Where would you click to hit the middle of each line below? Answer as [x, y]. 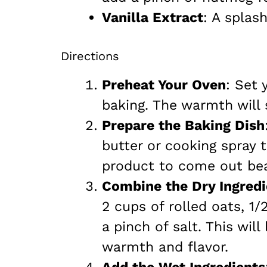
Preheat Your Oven [164, 85]
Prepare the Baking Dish [183, 125]
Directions [90, 56]
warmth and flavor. [165, 247]
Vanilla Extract [153, 18]
